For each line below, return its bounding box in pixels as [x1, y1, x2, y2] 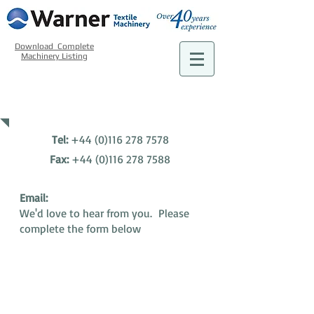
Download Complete [15, 41, 94, 51]
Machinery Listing [21, 51, 88, 61]
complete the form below [20, 221, 141, 235]
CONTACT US [37, 97, 119, 113]
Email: [20, 191, 48, 205]
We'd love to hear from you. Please [20, 206, 189, 220]
